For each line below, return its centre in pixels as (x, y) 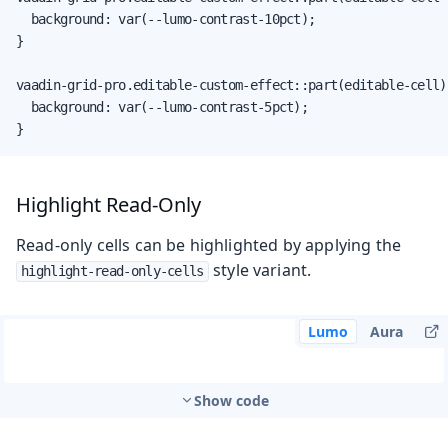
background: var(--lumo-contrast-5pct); (162, 106)
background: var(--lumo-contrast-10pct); (166, 18)
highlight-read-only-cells (112, 270)
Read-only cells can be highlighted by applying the (209, 244)
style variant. (260, 269)
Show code (231, 400)
